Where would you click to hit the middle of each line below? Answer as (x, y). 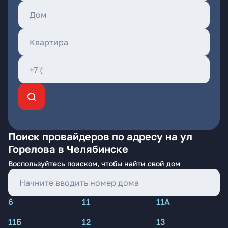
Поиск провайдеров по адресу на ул (100, 136)
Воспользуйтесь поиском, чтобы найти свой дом (94, 164)
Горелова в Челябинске (68, 149)
